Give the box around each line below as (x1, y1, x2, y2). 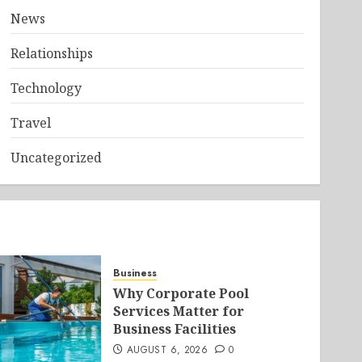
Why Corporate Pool (113, 284, 250, 302)
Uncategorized (10, 149, 102, 166)
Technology (10, 79, 82, 97)
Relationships (10, 44, 93, 62)
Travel (10, 114, 51, 132)
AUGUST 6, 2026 (127, 343, 208, 357)
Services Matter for (113, 302, 245, 320)
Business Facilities (113, 320, 237, 338)
